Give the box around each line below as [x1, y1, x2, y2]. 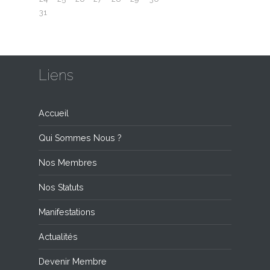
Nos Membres [39, 157, 97, 168]
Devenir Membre [39, 256, 107, 266]
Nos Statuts [39, 182, 84, 192]
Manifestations [39, 207, 95, 217]
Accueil [39, 108, 69, 118]
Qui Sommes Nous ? [39, 133, 122, 143]
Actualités [39, 231, 78, 242]
